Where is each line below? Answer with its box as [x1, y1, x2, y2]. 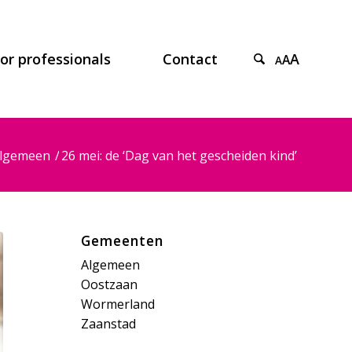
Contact [162, 49, 218, 68]
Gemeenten [81, 231, 164, 250]
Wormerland [81, 295, 156, 313]
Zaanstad [81, 315, 137, 332]
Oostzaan [81, 276, 138, 293]
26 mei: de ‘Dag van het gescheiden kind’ [61, 146, 297, 164]
